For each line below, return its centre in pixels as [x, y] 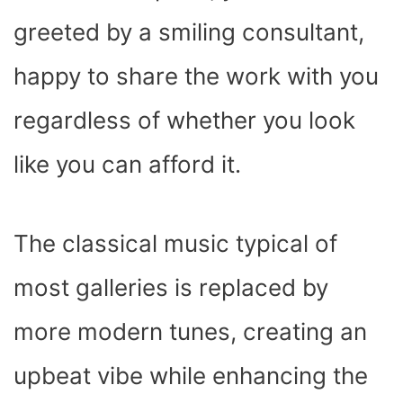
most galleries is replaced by [171, 287]
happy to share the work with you [196, 76]
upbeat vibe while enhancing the [191, 375]
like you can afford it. [127, 164]
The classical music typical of [175, 243]
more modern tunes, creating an [190, 331]
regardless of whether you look [184, 120]
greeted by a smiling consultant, [189, 31]
